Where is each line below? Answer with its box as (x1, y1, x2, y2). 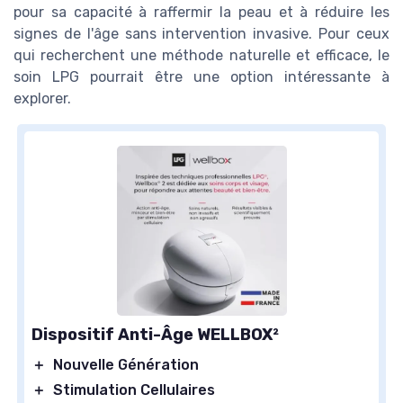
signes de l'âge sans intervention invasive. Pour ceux (13, 24, 390, 42)
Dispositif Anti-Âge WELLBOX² (31, 324, 279, 345)
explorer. (13, 89, 71, 107)
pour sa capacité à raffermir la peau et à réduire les (13, 3, 390, 21)
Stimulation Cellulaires (53, 381, 215, 399)
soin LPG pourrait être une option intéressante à (13, 67, 390, 85)
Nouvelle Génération (53, 355, 199, 373)
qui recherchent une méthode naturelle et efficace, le (13, 46, 390, 64)
